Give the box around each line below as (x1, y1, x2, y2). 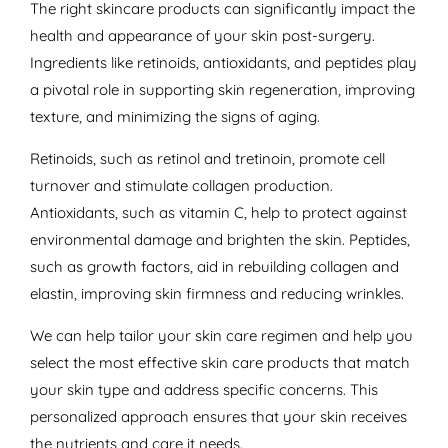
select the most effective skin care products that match (29, 353, 410, 373)
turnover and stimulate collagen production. (29, 176, 333, 196)
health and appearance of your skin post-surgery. (29, 26, 375, 46)
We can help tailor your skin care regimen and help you (29, 326, 413, 346)
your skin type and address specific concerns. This (29, 380, 378, 400)
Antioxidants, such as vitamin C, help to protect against (29, 203, 407, 223)
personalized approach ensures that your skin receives (29, 407, 407, 427)
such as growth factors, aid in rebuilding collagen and (29, 257, 399, 277)
